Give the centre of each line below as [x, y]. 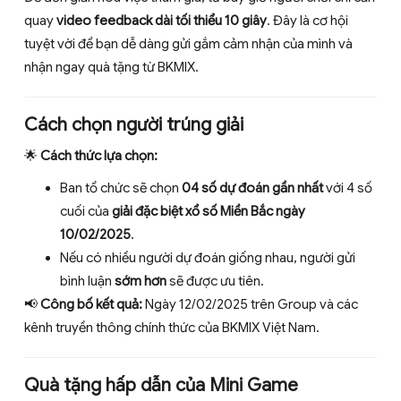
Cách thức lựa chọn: [99, 156]
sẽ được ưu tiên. [215, 281]
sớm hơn [141, 281]
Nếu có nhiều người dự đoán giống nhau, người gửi [208, 258]
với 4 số [348, 188]
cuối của [86, 211]
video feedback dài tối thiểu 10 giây [162, 21]
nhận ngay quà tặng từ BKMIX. [111, 67]
